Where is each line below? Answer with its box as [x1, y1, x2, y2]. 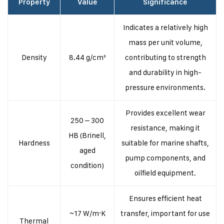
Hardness [18, 138, 50, 147]
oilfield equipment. [134, 168, 196, 177]
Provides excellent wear [125, 108, 205, 117]
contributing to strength [124, 52, 206, 62]
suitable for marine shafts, [121, 138, 209, 147]
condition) [70, 160, 104, 170]
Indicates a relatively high [122, 22, 208, 32]
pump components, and [125, 153, 205, 162]
